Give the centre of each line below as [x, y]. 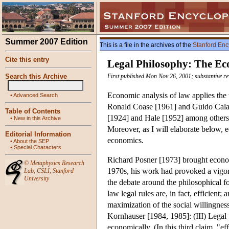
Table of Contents [33, 111]
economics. [125, 141]
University [37, 178]
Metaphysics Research [57, 163]
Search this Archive [36, 76]
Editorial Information [38, 134]
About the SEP [31, 141]
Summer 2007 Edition [47, 42]
